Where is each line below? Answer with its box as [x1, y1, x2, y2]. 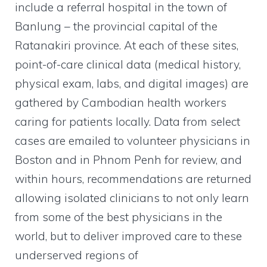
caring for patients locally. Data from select [15, 114, 240, 129]
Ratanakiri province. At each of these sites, [15, 38, 238, 52]
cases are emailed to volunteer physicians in [15, 133, 250, 148]
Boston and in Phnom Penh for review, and [15, 152, 242, 167]
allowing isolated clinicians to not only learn [15, 190, 249, 205]
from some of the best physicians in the [15, 209, 222, 224]
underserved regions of [15, 247, 138, 262]
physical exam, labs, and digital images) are [15, 76, 249, 91]
